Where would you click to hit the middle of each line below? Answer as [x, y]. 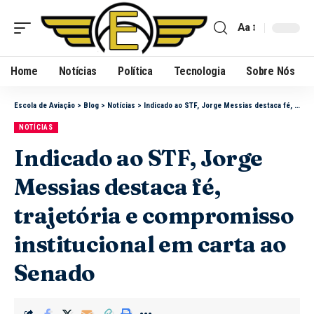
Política [135, 71]
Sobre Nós [271, 71]
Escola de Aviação [45, 105]
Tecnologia [199, 71]
